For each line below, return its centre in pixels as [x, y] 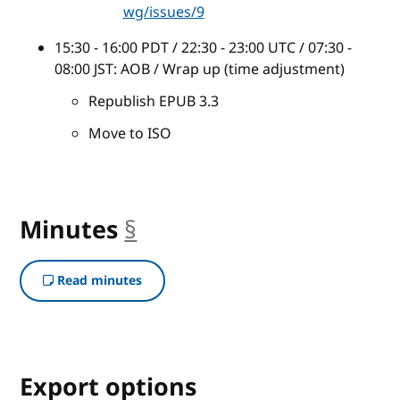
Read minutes [98, 280]
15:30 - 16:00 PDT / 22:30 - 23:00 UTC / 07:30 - [203, 48]
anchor [177, 230]
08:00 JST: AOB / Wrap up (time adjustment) [199, 69]
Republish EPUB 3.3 [154, 101]
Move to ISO [130, 133]
